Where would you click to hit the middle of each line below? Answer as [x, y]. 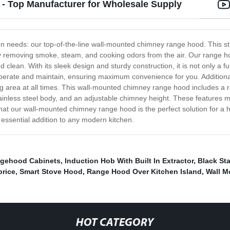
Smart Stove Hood [51, 172]
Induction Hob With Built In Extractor [129, 161]
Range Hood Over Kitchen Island [144, 172]
